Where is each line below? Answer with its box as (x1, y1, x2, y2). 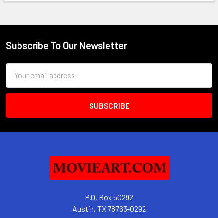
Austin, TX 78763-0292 (72, 203, 146, 213)
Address (6, 75, 33, 85)
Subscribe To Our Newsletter (6, 39, 127, 51)
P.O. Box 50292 (85, 192, 133, 201)
